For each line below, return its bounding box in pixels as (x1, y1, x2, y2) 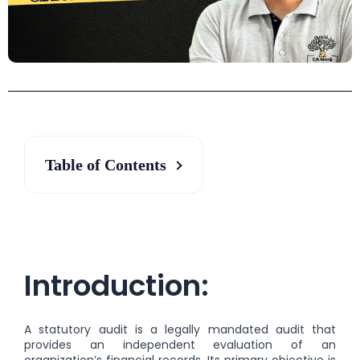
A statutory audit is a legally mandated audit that (24, 321, 336, 337)
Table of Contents (45, 155, 166, 174)
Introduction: (24, 264, 209, 306)
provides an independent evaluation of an (24, 336, 336, 353)
